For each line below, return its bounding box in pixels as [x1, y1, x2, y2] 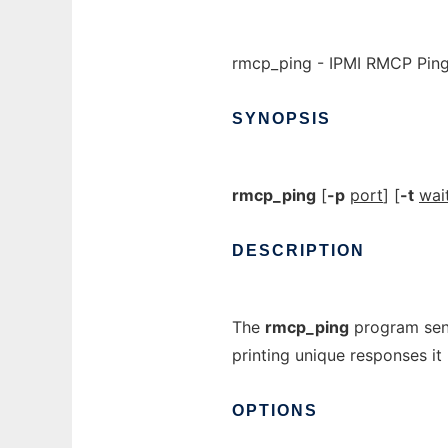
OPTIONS [232, 402, 318, 419]
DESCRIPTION [232, 242, 365, 259]
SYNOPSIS [232, 110, 331, 127]
